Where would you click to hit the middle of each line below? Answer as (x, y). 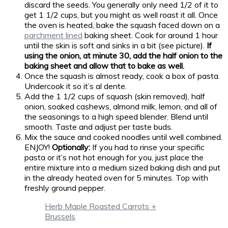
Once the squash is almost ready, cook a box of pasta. (122, 76)
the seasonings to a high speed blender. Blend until (116, 117)
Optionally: (72, 147)
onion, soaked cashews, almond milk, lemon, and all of (121, 106)
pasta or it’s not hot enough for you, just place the (114, 157)
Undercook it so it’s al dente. (76, 86)
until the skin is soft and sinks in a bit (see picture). (116, 45)
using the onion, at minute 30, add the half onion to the (123, 55)
